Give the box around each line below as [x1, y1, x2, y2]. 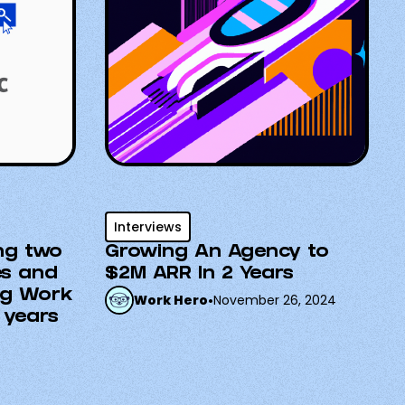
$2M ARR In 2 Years [105, 266, 294, 284]
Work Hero [134, 291, 208, 309]
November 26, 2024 [213, 291, 336, 309]
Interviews [114, 218, 182, 236]
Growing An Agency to [105, 244, 329, 262]
